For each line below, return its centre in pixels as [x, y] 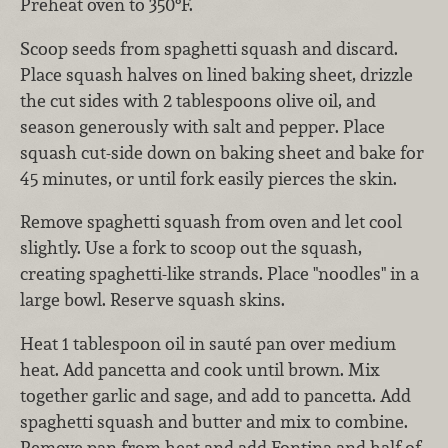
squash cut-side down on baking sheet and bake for [222, 152]
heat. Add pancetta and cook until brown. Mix [200, 369]
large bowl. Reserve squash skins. [152, 300]
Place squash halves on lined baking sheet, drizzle [216, 74]
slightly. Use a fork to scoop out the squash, [191, 248]
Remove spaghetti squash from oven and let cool [211, 222]
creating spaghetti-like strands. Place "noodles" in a [219, 274]
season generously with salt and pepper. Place [202, 126]
